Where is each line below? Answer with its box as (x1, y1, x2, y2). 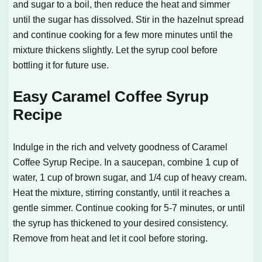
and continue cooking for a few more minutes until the (13, 29, 233, 40)
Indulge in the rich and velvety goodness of (13, 141, 192, 152)
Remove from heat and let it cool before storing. (13, 232, 208, 243)
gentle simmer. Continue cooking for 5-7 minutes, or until (13, 202, 246, 213)
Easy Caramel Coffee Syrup (13, 87, 209, 105)
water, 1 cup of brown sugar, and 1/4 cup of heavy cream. (13, 171, 247, 182)
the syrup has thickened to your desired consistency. (13, 217, 229, 228)
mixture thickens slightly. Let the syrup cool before (13, 44, 218, 55)
